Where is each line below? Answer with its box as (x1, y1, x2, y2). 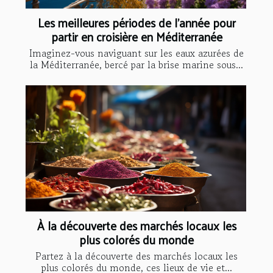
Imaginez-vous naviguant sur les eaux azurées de (29, 45, 244, 60)
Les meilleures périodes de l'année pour (37, 12, 236, 33)
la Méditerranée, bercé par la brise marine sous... (30, 57, 243, 72)
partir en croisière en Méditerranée (51, 26, 222, 47)
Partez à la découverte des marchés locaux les (35, 248, 238, 263)
